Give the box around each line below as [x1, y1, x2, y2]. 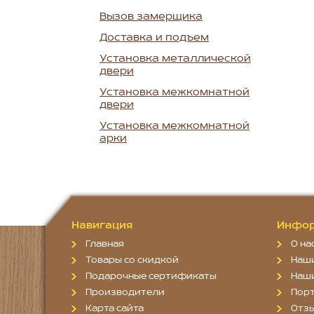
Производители [86, 287, 165, 299]
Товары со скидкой [86, 255, 179, 266]
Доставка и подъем [100, 32, 209, 44]
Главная [86, 239, 124, 250]
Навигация [71, 220, 132, 232]
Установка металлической [100, 53, 251, 65]
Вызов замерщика [100, 11, 203, 23]
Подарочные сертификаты [86, 271, 217, 282]
